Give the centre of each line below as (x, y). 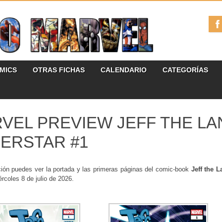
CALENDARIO (124, 70)
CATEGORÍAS (185, 70)
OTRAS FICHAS (59, 70)
